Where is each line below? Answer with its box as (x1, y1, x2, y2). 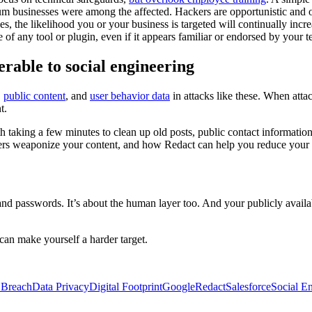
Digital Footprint (89, 281, 162, 293)
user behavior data (90, 89, 170, 102)
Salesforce (226, 281, 271, 293)
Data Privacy (32, 281, 89, 293)
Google (162, 281, 195, 293)
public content (3, 89, 65, 102)
